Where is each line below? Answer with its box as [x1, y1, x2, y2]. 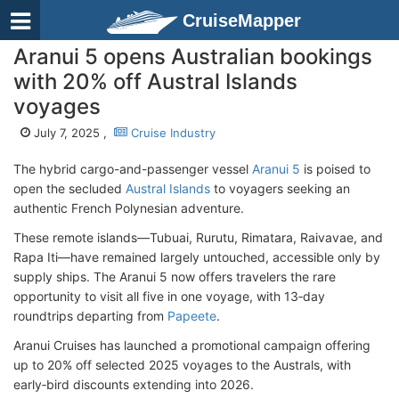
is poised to [300, 161, 370, 176]
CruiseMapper [183, 11, 301, 30]
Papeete [167, 308, 216, 323]
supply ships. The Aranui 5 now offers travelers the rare [13, 269, 336, 284]
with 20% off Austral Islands [13, 69, 297, 94]
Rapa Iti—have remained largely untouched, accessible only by [13, 249, 380, 265]
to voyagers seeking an [210, 181, 350, 196]
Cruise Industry [127, 126, 216, 140]
